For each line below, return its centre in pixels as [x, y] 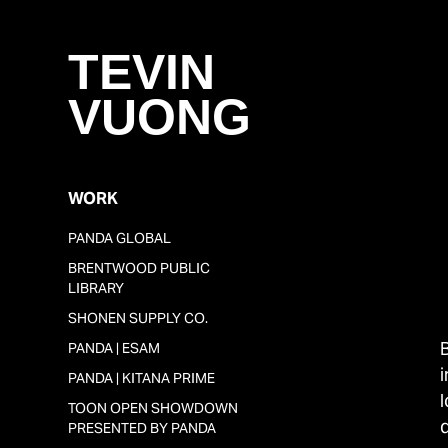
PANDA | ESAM [114, 348]
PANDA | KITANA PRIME [141, 378]
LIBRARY [96, 288]
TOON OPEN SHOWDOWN [153, 408]
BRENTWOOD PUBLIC [139, 268]
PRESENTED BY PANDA [142, 428]
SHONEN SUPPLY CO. [138, 318]
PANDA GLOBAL [119, 238]
